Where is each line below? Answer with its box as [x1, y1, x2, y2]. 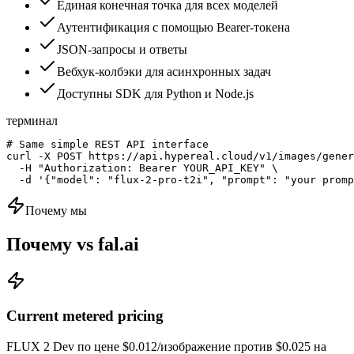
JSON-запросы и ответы [57, 42, 187, 56]
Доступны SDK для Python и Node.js [57, 86, 254, 100]
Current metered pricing [6, 307, 164, 325]
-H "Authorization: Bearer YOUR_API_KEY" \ [6, 161, 278, 174]
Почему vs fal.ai [6, 233, 139, 254]
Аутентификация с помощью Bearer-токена [57, 20, 290, 34]
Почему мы [25, 203, 87, 217]
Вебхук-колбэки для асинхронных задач [57, 64, 271, 78]
